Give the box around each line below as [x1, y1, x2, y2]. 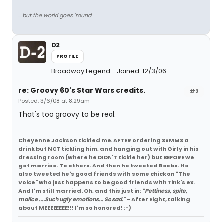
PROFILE [56, 53, 79, 60]
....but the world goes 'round [18, 11, 91, 19]
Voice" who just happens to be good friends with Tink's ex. [18, 178, 195, 186]
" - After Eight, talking [123, 195, 190, 203]
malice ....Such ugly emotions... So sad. [18, 195, 123, 203]
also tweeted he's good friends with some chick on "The [18, 170, 190, 178]
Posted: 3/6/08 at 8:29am [18, 97, 90, 105]
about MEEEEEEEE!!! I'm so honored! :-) [18, 204, 131, 212]
